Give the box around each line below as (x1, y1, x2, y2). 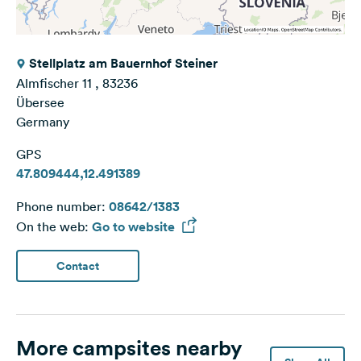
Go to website (92, 218, 178, 236)
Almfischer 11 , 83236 (16, 75, 138, 92)
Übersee (16, 94, 64, 111)
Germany (16, 114, 69, 131)
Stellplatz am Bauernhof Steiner (29, 55, 218, 73)
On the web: (16, 218, 92, 235)
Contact (56, 258, 99, 275)
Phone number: (16, 198, 109, 215)
